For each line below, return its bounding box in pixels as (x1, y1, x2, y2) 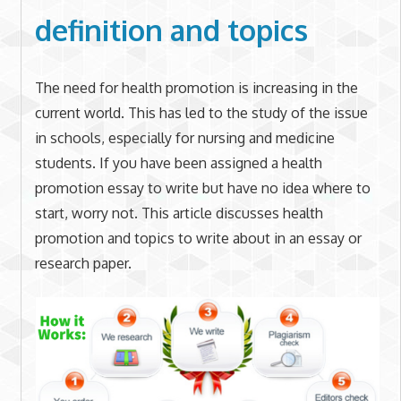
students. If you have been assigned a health (34, 153, 322, 172)
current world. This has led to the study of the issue (34, 103, 368, 122)
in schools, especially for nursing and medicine (34, 128, 335, 147)
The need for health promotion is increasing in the (34, 78, 358, 97)
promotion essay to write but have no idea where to (34, 178, 371, 197)
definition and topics (34, 12, 308, 49)
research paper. (34, 253, 132, 272)
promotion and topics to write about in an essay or (34, 228, 362, 247)
